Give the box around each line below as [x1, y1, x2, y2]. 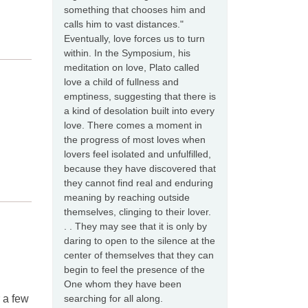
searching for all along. [64, 293, 163, 304]
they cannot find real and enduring [64, 177, 213, 188]
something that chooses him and [64, 4, 206, 15]
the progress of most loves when [64, 134, 206, 145]
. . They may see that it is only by [64, 221, 207, 232]
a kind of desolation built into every [64, 105, 214, 116]
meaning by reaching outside [64, 192, 190, 203]
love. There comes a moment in [64, 120, 202, 131]
